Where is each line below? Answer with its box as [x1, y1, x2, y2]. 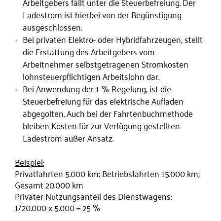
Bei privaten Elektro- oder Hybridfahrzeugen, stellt [23, 31, 203, 47]
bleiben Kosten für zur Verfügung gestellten [23, 117, 180, 133]
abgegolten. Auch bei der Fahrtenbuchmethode [23, 105, 193, 121]
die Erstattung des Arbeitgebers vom [23, 43, 155, 59]
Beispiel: [15, 154, 44, 170]
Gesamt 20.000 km [15, 177, 83, 192]
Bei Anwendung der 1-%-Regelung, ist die [23, 80, 171, 96]
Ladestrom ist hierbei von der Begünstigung [23, 6, 182, 22]
